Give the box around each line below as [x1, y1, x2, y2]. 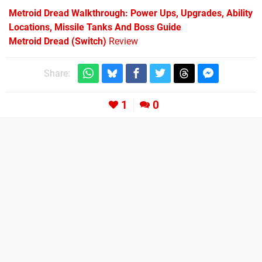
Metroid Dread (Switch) [9, 36, 106, 47]
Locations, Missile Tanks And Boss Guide [9, 22, 181, 33]
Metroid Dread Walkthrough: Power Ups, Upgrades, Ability [9, 8, 253, 19]
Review [106, 36, 138, 47]
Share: [43, 68, 70, 80]
